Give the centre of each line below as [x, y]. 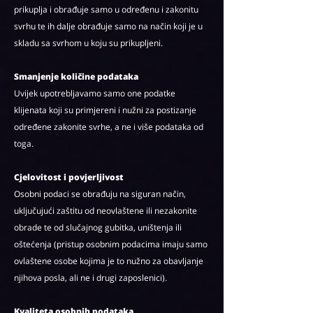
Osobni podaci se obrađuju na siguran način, [100, 194]
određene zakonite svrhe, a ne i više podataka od [109, 127]
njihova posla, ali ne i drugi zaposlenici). [90, 278]
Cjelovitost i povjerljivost [69, 177]
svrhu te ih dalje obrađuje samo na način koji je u [108, 26]
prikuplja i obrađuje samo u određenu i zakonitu [106, 9]
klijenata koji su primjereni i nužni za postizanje [105, 110]
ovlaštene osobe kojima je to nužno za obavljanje [109, 261]
